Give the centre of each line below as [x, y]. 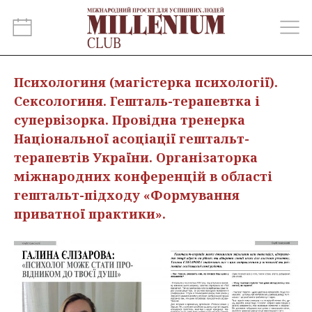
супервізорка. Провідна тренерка [130, 120]
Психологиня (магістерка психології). [146, 82]
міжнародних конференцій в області [143, 176]
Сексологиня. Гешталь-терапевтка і [137, 101]
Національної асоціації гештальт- [132, 139]
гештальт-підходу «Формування [127, 195]
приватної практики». [90, 214]
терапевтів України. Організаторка [136, 157]
